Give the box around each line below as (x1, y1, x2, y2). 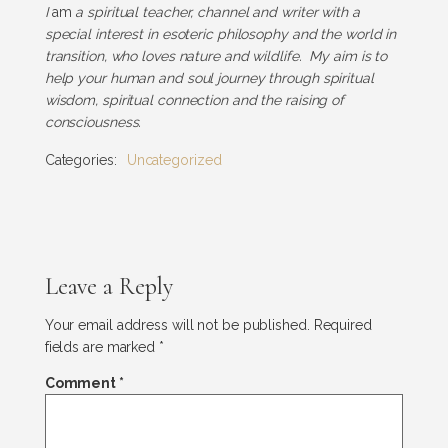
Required (313, 316, 372, 333)
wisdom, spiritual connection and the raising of (44, 92, 345, 109)
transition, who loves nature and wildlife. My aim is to (44, 48, 388, 65)
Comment (44, 374, 119, 391)
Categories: (44, 151, 117, 168)
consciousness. (44, 114, 142, 131)
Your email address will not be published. (44, 316, 310, 333)
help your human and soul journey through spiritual (44, 70, 374, 87)
